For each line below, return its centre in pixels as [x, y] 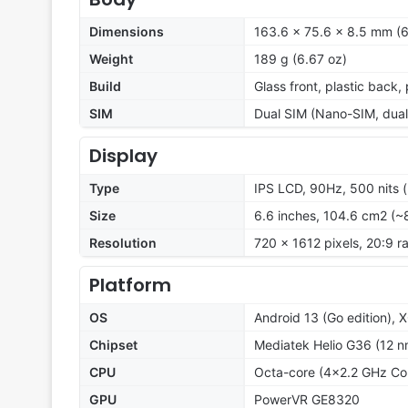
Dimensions [127, 32]
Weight [111, 59]
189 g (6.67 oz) [301, 59]
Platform [130, 286]
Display [123, 156]
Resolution [123, 243]
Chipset [113, 345]
